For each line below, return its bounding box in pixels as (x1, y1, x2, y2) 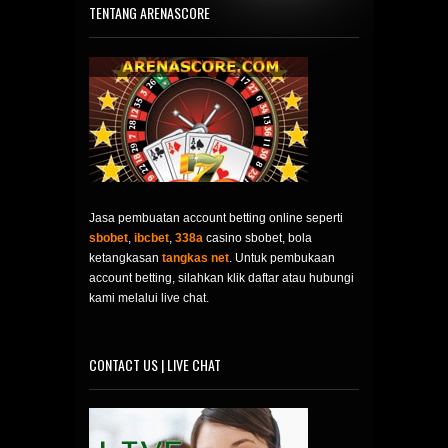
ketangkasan (89, 251, 162, 266)
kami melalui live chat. (89, 291, 209, 306)
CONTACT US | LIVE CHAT (89, 353, 221, 375)
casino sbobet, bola (203, 231, 312, 246)
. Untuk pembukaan (229, 251, 335, 266)
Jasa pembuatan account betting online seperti (89, 211, 343, 226)
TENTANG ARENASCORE (89, 2, 210, 24)
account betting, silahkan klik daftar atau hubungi (89, 271, 354, 286)
